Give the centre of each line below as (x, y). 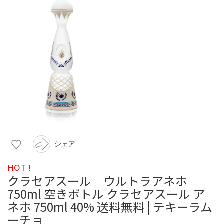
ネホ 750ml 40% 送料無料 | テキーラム (110, 206)
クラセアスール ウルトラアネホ (103, 180)
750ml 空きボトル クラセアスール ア (106, 193)
